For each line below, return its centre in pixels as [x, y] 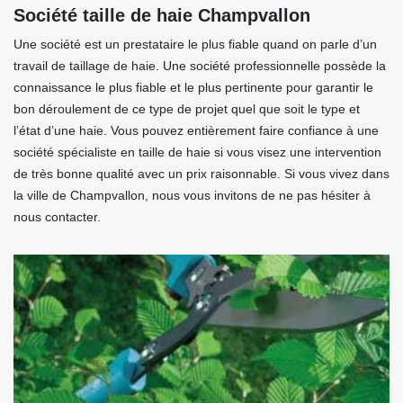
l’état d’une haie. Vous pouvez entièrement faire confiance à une [196, 130]
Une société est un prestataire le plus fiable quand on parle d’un [195, 44]
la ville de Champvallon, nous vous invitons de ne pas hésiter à [192, 195]
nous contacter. [57, 217]
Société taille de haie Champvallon [162, 15]
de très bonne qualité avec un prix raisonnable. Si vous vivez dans [201, 174]
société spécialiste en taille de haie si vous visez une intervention [197, 152]
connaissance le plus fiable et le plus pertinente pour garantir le [193, 87]
